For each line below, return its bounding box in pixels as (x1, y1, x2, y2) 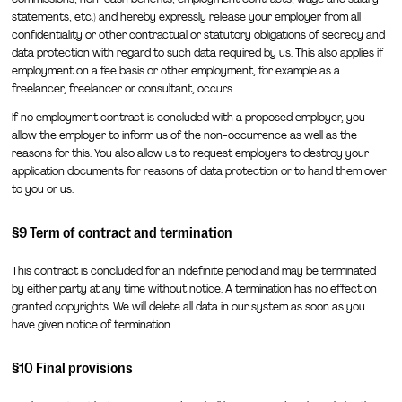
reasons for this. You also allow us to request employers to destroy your (11, 145, 369, 161)
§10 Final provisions (11, 359, 133, 377)
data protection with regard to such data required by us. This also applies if (11, 46, 383, 61)
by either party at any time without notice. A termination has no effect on (11, 281, 377, 296)
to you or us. (11, 181, 74, 197)
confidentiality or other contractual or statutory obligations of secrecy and (11, 28, 385, 43)
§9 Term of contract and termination (11, 223, 232, 241)
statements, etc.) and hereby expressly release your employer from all (11, 10, 361, 25)
